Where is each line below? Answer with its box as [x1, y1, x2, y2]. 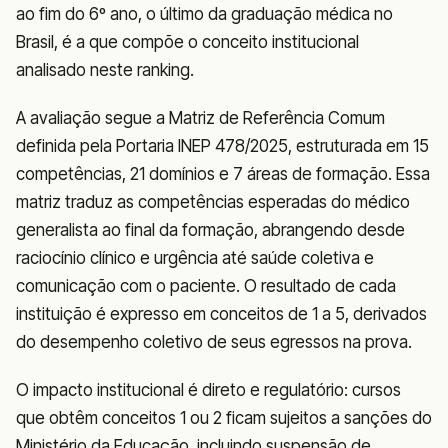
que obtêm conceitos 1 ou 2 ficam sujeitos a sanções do [16, 408, 432, 429]
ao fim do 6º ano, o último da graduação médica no [16, 4, 393, 25]
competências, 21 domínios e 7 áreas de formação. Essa [16, 164, 430, 185]
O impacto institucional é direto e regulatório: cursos [16, 380, 401, 401]
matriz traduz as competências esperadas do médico [16, 192, 410, 213]
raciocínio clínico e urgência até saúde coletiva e [16, 248, 374, 269]
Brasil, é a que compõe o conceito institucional [16, 32, 359, 53]
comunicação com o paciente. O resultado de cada [16, 276, 396, 297]
